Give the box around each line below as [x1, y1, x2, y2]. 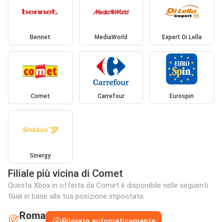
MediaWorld [94, 33, 127, 41]
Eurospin [169, 93, 194, 100]
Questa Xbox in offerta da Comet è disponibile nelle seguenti [8, 180, 208, 190]
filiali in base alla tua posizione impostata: [8, 191, 145, 201]
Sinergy [30, 152, 51, 159]
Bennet [30, 33, 51, 41]
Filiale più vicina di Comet [8, 167, 123, 179]
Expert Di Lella [162, 33, 202, 41]
